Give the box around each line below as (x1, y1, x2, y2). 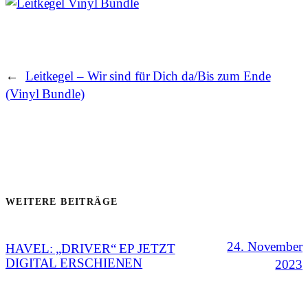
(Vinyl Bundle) (5, 87, 85, 102)
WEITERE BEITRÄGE (5, 197, 118, 208)
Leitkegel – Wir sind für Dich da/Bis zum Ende (25, 69, 271, 84)
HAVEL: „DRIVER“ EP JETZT (5, 241, 175, 256)
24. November (227, 239, 302, 254)
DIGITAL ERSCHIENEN (5, 256, 143, 271)
